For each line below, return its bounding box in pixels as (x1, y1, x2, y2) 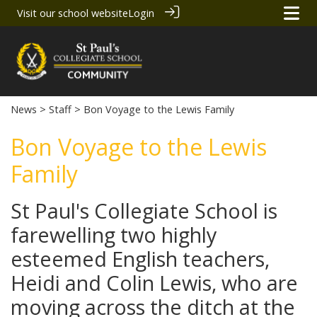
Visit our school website (17, 6, 128, 20)
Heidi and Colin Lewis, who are (11, 269, 298, 297)
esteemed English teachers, (11, 245, 270, 273)
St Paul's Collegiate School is (11, 197, 277, 225)
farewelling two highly (11, 221, 217, 249)
